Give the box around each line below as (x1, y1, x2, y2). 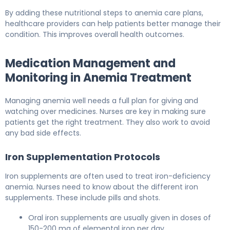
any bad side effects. (5, 127, 81, 138)
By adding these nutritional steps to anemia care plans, (5, 7, 203, 18)
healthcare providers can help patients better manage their (5, 18, 221, 29)
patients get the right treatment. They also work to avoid (5, 117, 210, 127)
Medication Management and (5, 55, 176, 71)
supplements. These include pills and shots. (5, 192, 160, 203)
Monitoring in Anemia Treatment (5, 69, 191, 86)
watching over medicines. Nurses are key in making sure (5, 106, 206, 117)
